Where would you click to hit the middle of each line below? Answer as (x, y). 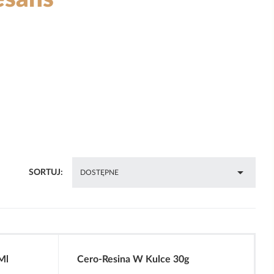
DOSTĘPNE (99, 172)
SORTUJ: (46, 172)
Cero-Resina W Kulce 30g (133, 259)
